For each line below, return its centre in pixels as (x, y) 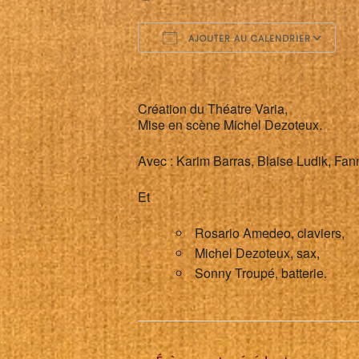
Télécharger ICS (212, 67)
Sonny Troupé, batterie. (261, 273)
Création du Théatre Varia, (213, 109)
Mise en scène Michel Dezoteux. (230, 125)
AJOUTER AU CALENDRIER (248, 38)
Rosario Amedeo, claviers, (270, 233)
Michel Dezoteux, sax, (257, 253)
